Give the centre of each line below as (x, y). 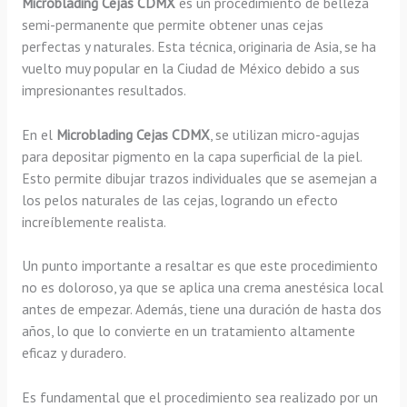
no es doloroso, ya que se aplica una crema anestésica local (202, 288)
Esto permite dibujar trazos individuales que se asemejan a (199, 178)
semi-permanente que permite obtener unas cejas (172, 24)
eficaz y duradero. (74, 353)
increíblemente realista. (94, 221)
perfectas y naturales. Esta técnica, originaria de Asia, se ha (199, 46)
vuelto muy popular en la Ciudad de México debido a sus (190, 68)
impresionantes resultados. (104, 89)
